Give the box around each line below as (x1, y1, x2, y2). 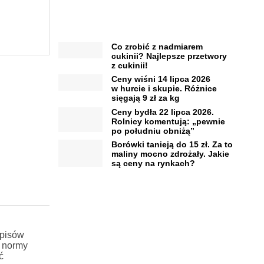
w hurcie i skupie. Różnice (111, 84, 217, 94)
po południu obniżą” (111, 126, 194, 136)
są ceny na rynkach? (111, 159, 195, 169)
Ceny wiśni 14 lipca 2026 (111, 74, 210, 84)
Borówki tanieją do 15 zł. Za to (111, 140, 233, 150)
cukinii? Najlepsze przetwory (111, 51, 227, 61)
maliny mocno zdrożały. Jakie (111, 149, 229, 159)
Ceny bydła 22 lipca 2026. (111, 107, 214, 117)
